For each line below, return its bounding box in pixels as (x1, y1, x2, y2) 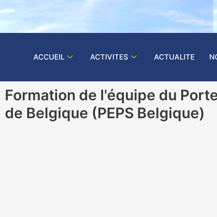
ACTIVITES (90, 52, 128, 62)
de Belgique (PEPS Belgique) (5, 104, 205, 122)
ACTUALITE (154, 52, 195, 62)
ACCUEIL (33, 52, 64, 62)
